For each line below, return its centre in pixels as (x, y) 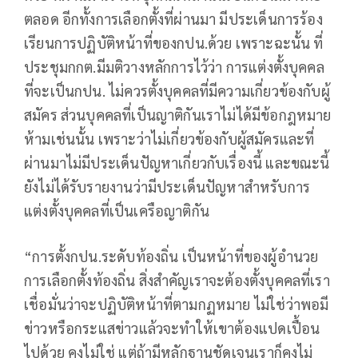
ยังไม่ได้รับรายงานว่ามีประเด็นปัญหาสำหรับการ (167, 187)
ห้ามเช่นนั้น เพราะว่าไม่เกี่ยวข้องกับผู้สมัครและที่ (169, 139)
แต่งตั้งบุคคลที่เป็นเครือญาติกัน (117, 211)
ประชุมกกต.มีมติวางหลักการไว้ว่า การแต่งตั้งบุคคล (174, 67)
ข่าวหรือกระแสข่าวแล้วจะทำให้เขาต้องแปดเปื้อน (172, 328)
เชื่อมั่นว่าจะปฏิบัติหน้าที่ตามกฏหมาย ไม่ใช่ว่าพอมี (177, 304)
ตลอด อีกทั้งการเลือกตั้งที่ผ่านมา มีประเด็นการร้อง (173, 19)
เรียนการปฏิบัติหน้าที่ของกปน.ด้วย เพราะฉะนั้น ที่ (174, 43)
